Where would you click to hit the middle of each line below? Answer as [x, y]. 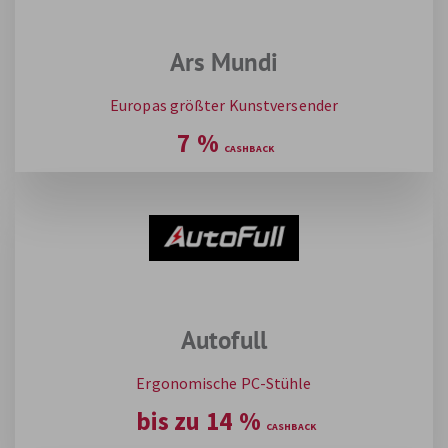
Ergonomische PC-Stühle [224, 382]
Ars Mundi [224, 61]
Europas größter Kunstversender [224, 104]
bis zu [168, 420]
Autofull [224, 339]
